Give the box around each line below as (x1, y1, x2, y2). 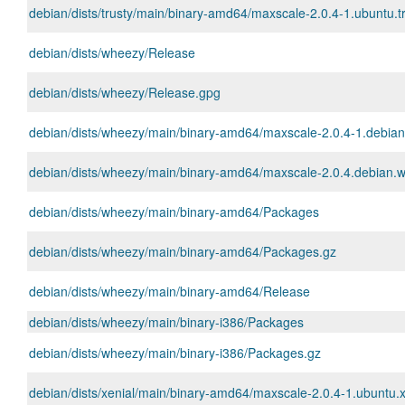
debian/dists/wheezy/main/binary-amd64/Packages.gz (29, 242, 336, 260)
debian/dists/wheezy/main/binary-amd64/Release (29, 282, 310, 300)
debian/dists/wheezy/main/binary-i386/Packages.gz (29, 344, 321, 362)
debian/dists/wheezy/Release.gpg (29, 83, 221, 101)
